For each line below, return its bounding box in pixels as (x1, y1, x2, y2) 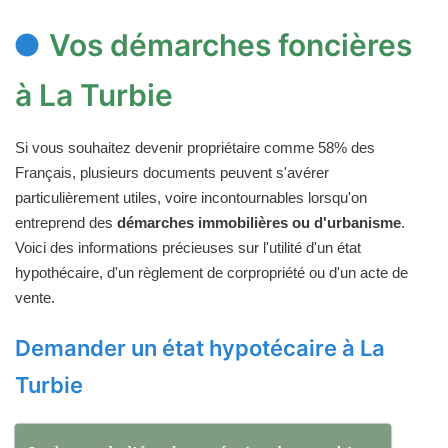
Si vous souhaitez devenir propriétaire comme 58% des (15, 138, 375, 156)
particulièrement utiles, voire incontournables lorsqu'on (15, 188, 367, 206)
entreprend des (15, 213, 117, 231)
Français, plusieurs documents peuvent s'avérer (15, 163, 329, 181)
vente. (15, 288, 55, 306)
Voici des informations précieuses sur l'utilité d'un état (15, 238, 361, 256)
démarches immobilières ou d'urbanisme (117, 213, 401, 231)
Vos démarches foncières (49, 26, 412, 63)
